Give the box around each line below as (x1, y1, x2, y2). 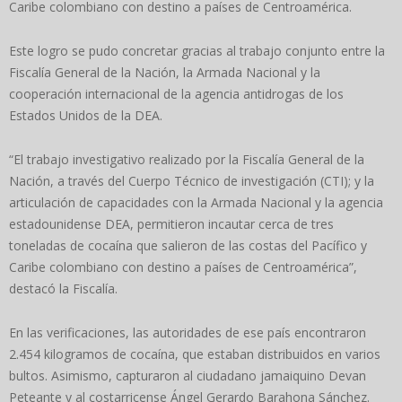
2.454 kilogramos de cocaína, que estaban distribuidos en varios (9, 345, 380, 363)
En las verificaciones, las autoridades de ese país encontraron (9, 323, 366, 341)
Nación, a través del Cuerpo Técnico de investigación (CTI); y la (9, 171, 374, 189)
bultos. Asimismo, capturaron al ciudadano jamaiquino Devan (9, 366, 366, 384)
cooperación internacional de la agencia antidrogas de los (9, 84, 344, 102)
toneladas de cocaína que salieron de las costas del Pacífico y (9, 236, 367, 254)
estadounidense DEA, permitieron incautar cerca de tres (9, 214, 334, 232)
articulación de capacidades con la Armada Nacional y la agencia (9, 193, 383, 211)
